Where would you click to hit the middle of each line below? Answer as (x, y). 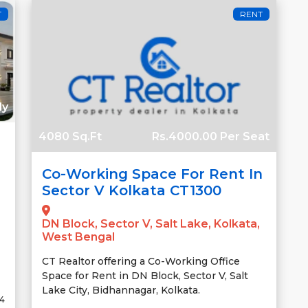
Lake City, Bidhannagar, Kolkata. (121, 290)
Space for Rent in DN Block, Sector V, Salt (145, 275)
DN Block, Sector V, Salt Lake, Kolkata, (151, 223)
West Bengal (78, 236)
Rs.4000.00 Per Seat (211, 136)
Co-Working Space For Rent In (152, 174)
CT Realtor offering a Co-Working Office (141, 261)
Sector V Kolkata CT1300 (132, 190)
